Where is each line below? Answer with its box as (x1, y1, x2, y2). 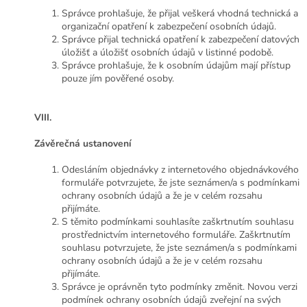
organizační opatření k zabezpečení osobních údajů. (62, 20, 276, 34)
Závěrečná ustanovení (34, 137, 132, 151)
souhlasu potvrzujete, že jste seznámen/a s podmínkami (62, 241, 297, 255)
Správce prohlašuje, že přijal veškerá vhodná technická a (62, 7, 298, 21)
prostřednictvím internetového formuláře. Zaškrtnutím (62, 228, 291, 242)
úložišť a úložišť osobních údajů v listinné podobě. (62, 46, 273, 60)
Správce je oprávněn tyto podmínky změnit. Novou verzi (62, 280, 297, 294)
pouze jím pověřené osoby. (62, 72, 174, 86)
